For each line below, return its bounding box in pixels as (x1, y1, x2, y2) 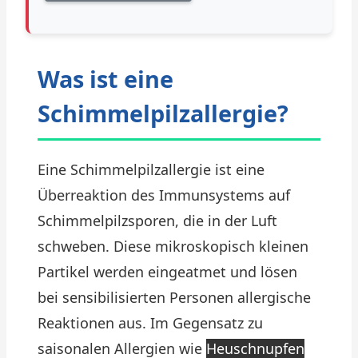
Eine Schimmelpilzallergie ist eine (38, 160, 265, 179)
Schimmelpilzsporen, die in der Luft (38, 211, 277, 230)
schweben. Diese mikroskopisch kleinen (38, 237, 308, 256)
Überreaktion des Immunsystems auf (38, 185, 290, 205)
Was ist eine (38, 63, 173, 94)
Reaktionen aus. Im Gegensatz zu (38, 313, 263, 332)
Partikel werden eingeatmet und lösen (38, 262, 297, 281)
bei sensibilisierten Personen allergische (38, 288, 311, 307)
